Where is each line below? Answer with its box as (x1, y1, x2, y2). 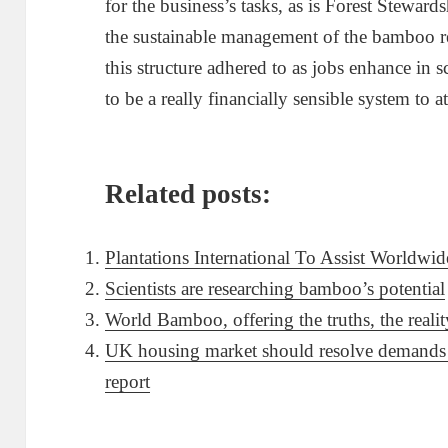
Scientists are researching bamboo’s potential (105, 278, 446, 299)
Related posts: (105, 179, 272, 209)
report (105, 371, 151, 392)
